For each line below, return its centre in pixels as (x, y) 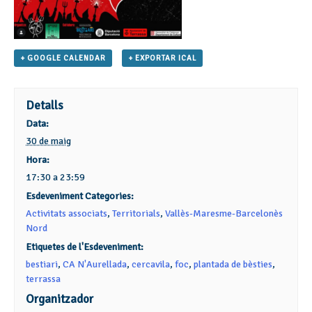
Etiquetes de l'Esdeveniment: (85, 247)
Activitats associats (67, 214)
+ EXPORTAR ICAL (162, 58)
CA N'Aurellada (95, 265)
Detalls (45, 106)
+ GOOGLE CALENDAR (63, 58)
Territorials (136, 214)
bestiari (42, 265)
